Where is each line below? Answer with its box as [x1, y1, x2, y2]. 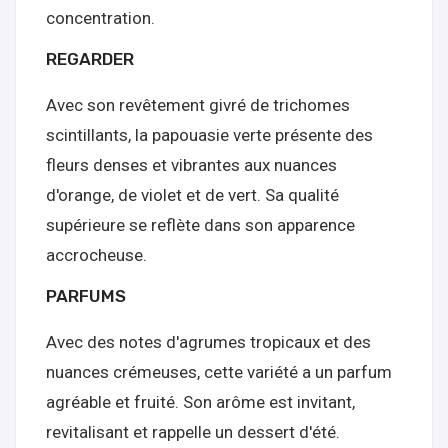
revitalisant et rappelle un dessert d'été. [46, 422, 340, 442]
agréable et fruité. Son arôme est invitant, [46, 392, 355, 412]
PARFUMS [46, 286, 126, 306]
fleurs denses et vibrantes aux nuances [46, 155, 337, 175]
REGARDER [46, 49, 134, 69]
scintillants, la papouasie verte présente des [46, 125, 373, 145]
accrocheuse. [46, 245, 147, 265]
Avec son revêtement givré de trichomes [46, 95, 350, 115]
